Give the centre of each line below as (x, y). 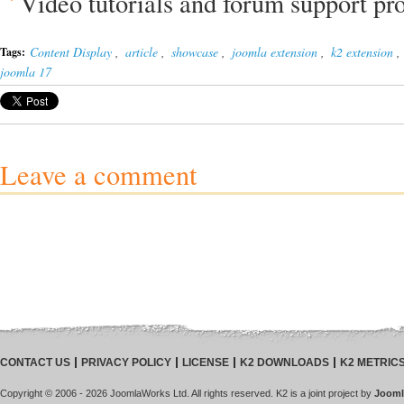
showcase (195, 52)
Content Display (71, 52)
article (142, 52)
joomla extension (275, 52)
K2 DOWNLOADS (285, 363)
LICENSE (206, 363)
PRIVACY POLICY (126, 363)
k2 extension (362, 52)
